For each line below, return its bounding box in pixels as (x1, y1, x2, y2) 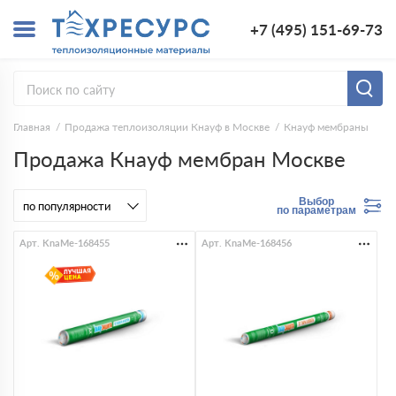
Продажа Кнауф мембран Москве (13, 146, 346, 171)
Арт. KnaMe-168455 (19, 237, 110, 248)
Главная (13, 119, 50, 133)
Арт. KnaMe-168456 (202, 237, 292, 248)
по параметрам (277, 204, 356, 217)
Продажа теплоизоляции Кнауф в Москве (65, 119, 270, 133)
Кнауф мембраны (284, 120, 369, 133)
